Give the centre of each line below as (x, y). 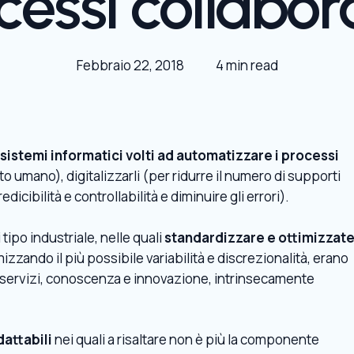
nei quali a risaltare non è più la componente (186, 339)
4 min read (247, 65)
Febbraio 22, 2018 (130, 65)
